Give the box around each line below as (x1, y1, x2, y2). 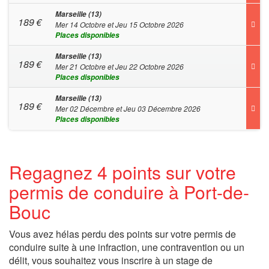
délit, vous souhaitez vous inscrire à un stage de (9, 253, 213, 267)
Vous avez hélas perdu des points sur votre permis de (9, 227, 236, 241)
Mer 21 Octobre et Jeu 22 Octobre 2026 (55, 61, 184, 71)
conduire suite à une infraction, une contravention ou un (9, 240, 244, 254)
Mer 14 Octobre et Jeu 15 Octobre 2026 (55, 19, 184, 29)
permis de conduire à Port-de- (9, 179, 249, 205)
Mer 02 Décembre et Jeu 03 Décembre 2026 (55, 103, 201, 113)
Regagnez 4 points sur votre (9, 159, 236, 185)
